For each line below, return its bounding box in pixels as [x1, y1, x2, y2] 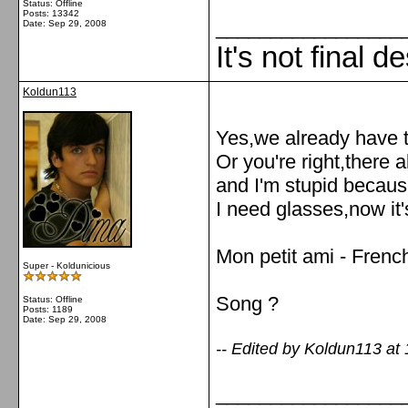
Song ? [216, 292, 279, 315]
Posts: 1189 [23, 304, 73, 314]
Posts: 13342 [23, 8, 79, 18]
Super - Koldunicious [23, 260, 110, 270]
